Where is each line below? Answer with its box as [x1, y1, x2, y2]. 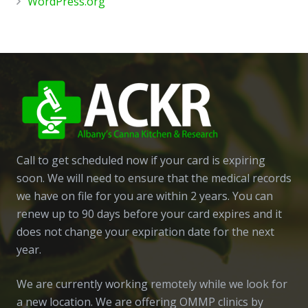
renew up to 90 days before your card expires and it [16, 206, 282, 221]
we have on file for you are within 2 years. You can [16, 188, 273, 203]
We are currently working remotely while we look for [16, 276, 287, 291]
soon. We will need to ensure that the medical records [16, 170, 291, 186]
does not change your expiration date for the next [16, 223, 274, 239]
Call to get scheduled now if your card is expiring [16, 152, 265, 168]
